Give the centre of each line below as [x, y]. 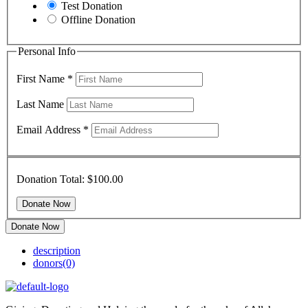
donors [48, 263]
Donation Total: [52, 179]
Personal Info [47, 51]
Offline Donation [98, 19]
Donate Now [35, 226]
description [57, 250]
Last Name [42, 104]
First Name [42, 79]
